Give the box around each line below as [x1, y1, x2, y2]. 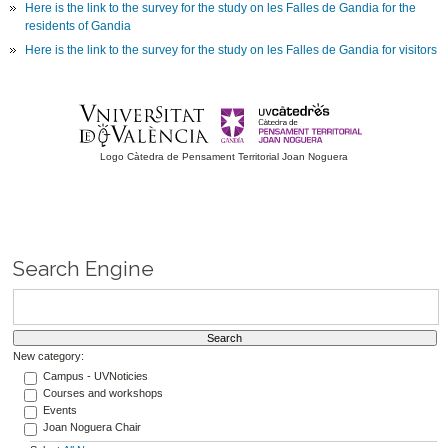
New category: [12, 350, 84, 363]
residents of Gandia [25, 19, 132, 34]
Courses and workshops [42, 386, 163, 399]
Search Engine [12, 256, 154, 281]
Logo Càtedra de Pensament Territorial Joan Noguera [100, 151, 349, 163]
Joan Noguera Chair [42, 420, 141, 433]
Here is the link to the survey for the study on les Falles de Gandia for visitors [25, 43, 438, 58]
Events [42, 403, 77, 416]
